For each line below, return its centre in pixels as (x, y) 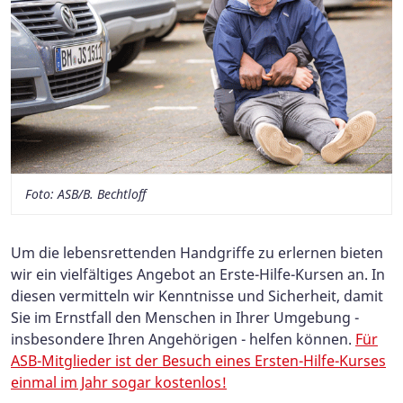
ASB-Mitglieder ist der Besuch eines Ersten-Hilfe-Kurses (198, 360)
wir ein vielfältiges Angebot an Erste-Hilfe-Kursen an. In (198, 274)
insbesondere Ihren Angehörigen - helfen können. (183, 339)
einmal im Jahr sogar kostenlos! (119, 382)
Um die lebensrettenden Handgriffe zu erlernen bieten (197, 252)
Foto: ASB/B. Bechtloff (85, 193)
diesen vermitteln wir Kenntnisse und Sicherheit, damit (197, 296)
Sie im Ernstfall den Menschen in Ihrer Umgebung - (185, 317)
